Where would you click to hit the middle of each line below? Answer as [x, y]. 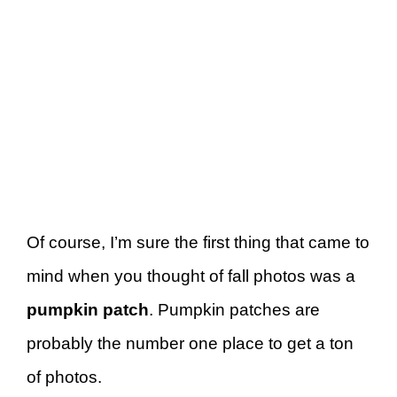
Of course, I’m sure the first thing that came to [198, 243]
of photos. [64, 378]
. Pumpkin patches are [234, 310]
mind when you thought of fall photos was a [191, 276]
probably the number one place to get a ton [190, 344]
